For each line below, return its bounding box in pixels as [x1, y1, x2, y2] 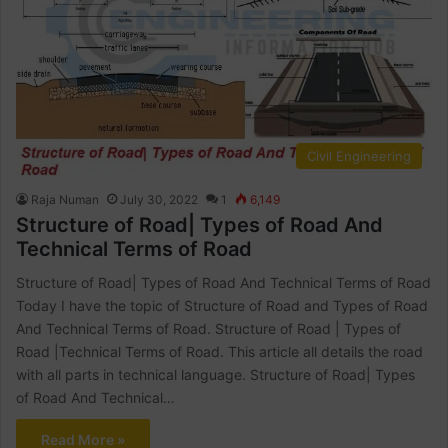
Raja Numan [31, 192, 100, 208]
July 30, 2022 [120, 192, 199, 208]
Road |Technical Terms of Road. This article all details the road [16, 343, 424, 361]
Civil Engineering [306, 148, 411, 165]
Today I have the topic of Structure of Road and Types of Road [16, 297, 429, 315]
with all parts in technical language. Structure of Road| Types [16, 366, 416, 384]
